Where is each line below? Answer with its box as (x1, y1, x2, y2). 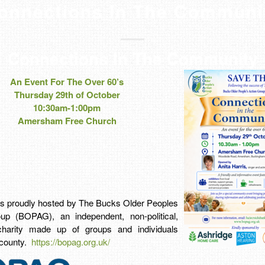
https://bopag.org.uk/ (31, 235, 110, 248)
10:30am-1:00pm (33, 101, 101, 114)
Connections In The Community (7, 46, 258, 70)
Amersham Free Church (17, 114, 117, 127)
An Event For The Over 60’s (10, 75, 124, 88)
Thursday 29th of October (14, 88, 120, 101)
